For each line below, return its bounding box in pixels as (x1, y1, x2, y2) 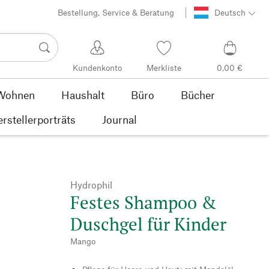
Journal (102, 112, 137, 126)
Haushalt (61, 88, 104, 101)
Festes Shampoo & (70, 190, 216, 214)
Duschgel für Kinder (70, 212, 226, 235)
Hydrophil (70, 178, 112, 190)
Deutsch (214, 7, 246, 18)
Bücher (180, 88, 215, 101)
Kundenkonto (73, 62, 122, 73)
